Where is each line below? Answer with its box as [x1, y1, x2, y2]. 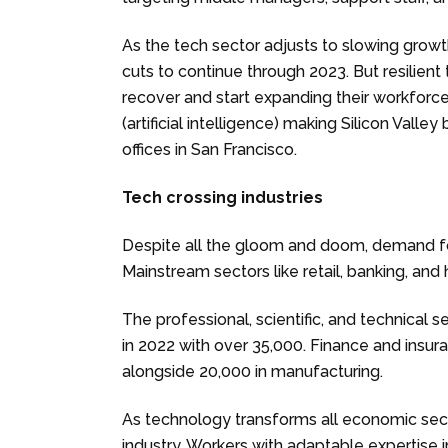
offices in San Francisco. [122, 139, 297, 159]
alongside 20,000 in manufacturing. [122, 361, 383, 381]
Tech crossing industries [122, 187, 323, 207]
